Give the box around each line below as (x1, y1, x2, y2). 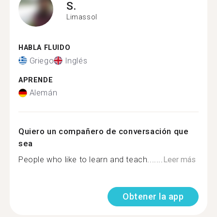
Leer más (163, 155, 196, 164)
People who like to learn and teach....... (18, 155, 163, 164)
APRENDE (18, 76, 53, 84)
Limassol (66, 13, 97, 21)
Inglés (64, 56, 88, 65)
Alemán (29, 88, 58, 97)
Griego (29, 56, 54, 65)
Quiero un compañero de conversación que (18, 126, 189, 136)
